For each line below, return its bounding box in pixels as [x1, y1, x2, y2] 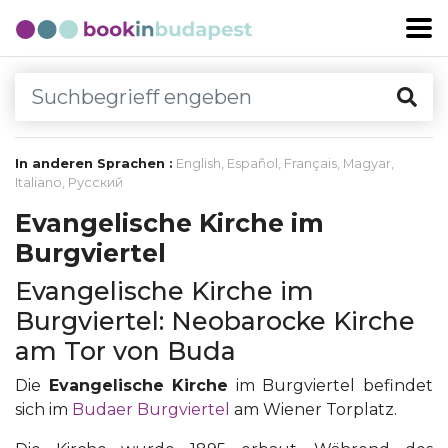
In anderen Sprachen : [15, 156, 173, 171]
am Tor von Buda [15, 336, 236, 366]
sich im [15, 400, 72, 419]
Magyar [343, 156, 391, 171]
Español [227, 156, 278, 171]
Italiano [15, 175, 62, 190]
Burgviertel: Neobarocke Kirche [15, 306, 415, 336]
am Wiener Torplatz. [230, 400, 397, 419]
